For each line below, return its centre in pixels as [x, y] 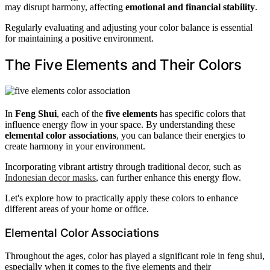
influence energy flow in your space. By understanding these [120, 124]
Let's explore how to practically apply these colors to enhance [121, 198]
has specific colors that [201, 113]
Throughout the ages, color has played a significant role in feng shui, [135, 256]
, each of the [81, 113]
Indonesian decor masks [50, 177]
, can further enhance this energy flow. [168, 177]
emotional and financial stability [190, 7]
